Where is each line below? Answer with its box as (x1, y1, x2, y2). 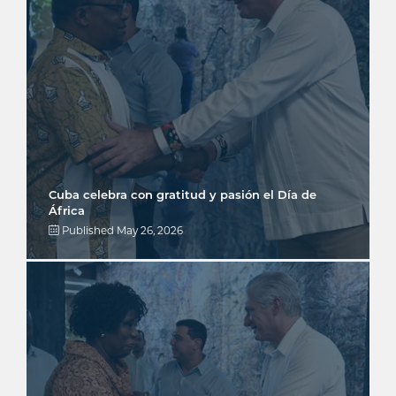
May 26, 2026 (117, 224, 183, 237)
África (49, 202, 85, 217)
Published (59, 224, 117, 237)
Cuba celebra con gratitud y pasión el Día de (49, 187, 316, 202)
